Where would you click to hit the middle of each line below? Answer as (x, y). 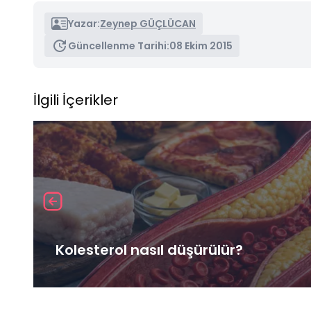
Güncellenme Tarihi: (119, 45)
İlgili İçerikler (76, 100)
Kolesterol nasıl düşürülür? (149, 250)
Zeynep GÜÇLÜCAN (148, 23)
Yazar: (84, 23)
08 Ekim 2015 (201, 45)
